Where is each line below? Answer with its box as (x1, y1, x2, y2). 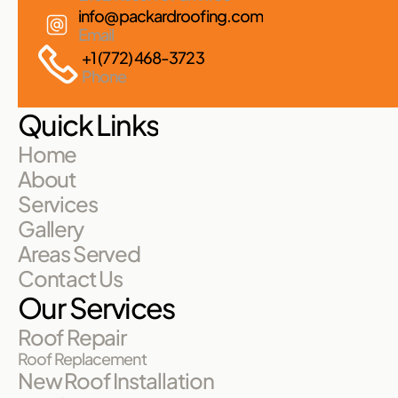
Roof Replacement (18, 348, 147, 369)
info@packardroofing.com (78, 5, 264, 26)
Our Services (18, 290, 175, 325)
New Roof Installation (18, 367, 214, 394)
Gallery (18, 215, 84, 242)
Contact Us (18, 265, 123, 291)
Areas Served (18, 240, 140, 267)
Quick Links (18, 107, 159, 142)
